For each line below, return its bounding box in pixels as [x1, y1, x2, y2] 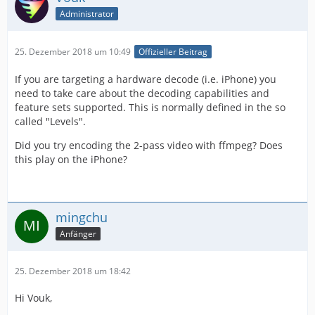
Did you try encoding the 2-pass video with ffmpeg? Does [15, 139, 283, 153]
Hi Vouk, [15, 291, 52, 305]
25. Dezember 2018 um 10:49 [15, 45, 131, 58]
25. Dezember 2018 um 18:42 [15, 265, 131, 278]
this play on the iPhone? [15, 153, 127, 167]
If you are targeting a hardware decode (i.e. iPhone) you [15, 72, 276, 86]
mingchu [56, 209, 108, 226]
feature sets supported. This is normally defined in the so [15, 101, 285, 115]
